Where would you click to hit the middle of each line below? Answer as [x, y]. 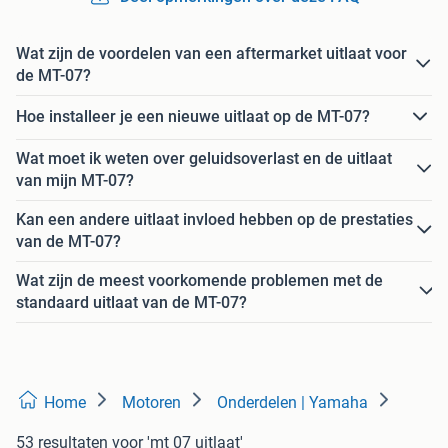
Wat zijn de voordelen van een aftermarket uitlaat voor [211, 53]
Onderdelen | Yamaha [292, 402]
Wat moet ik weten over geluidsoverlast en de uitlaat [204, 158]
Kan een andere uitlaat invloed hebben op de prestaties [214, 219]
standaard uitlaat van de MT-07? [131, 302]
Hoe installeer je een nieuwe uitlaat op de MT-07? [193, 117]
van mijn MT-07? [75, 180]
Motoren [151, 402]
